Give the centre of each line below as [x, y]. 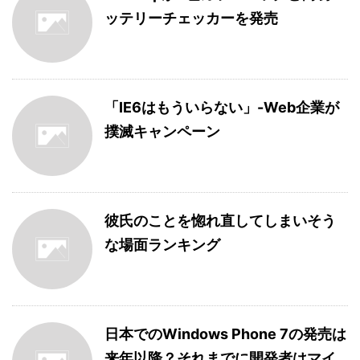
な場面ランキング [162, 245]
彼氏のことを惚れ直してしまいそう [220, 221]
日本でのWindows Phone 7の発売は [225, 334]
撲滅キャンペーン [162, 131]
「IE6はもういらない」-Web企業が [222, 107]
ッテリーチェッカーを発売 [191, 18]
